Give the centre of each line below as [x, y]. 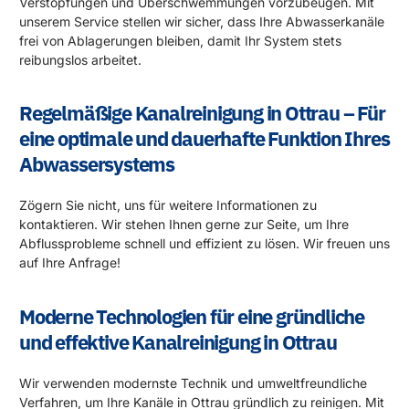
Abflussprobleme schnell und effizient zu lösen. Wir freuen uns [204, 244]
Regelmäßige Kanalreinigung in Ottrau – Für [202, 113]
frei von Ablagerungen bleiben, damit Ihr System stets [180, 40]
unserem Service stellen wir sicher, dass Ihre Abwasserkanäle [202, 21]
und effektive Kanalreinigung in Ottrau [178, 341]
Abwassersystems [97, 164]
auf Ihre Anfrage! [70, 263]
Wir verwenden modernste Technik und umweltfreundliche [193, 383]
